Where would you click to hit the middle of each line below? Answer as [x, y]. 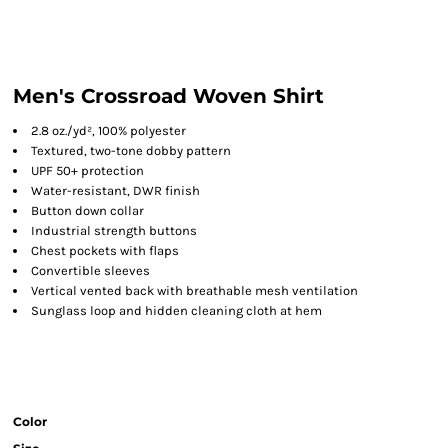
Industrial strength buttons [114, 230]
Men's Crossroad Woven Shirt [168, 96]
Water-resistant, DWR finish [115, 190]
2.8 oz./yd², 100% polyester [108, 130]
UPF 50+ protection [87, 170]
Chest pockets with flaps [105, 250]
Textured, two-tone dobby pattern [131, 150]
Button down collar [87, 210]
